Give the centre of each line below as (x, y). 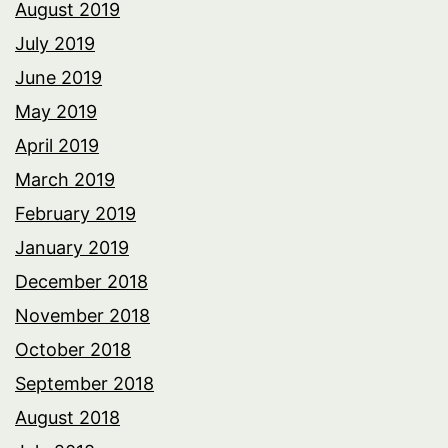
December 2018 (81, 282)
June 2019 (58, 78)
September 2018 (84, 384)
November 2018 (82, 316)
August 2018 (67, 418)
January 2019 (72, 248)
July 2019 (55, 44)
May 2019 (56, 112)
